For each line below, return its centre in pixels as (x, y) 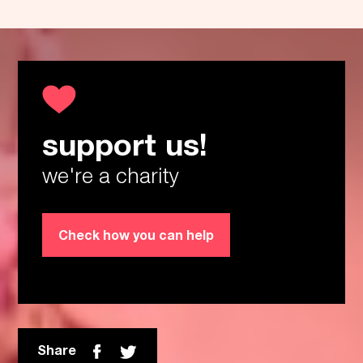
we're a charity (111, 175)
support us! (125, 144)
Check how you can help (137, 235)
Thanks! (181, 174)
